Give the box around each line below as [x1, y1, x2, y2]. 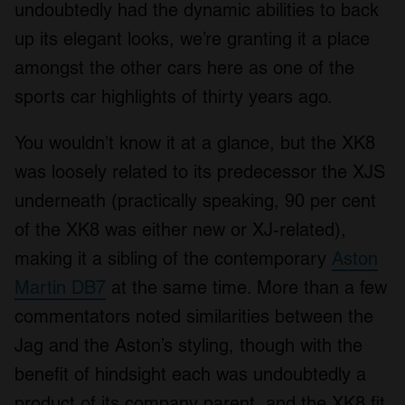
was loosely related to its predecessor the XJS [14, 160, 385, 183]
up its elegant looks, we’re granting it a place [14, 27, 370, 50]
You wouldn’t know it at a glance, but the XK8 [14, 131, 375, 154]
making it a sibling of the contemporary [14, 247, 332, 269]
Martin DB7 [14, 276, 106, 298]
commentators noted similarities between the [14, 305, 373, 327]
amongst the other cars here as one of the [14, 56, 354, 79]
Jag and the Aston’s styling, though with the [14, 334, 363, 356]
